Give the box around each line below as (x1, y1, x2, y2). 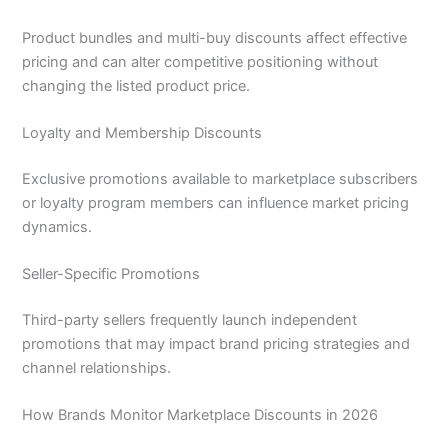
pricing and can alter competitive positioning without (22, 52, 379, 71)
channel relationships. (22, 359, 172, 378)
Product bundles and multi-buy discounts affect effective (22, 28, 408, 47)
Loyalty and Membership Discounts (22, 123, 263, 142)
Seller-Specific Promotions (22, 265, 201, 284)
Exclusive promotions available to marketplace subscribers (22, 169, 419, 188)
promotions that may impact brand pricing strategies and (22, 335, 411, 354)
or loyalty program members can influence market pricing (22, 193, 410, 212)
